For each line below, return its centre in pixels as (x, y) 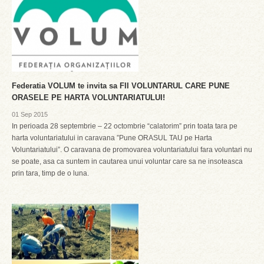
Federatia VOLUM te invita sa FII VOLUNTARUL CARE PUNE (121, 86)
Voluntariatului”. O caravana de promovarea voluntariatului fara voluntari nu (132, 150)
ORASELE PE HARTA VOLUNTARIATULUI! (88, 98)
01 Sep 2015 (30, 114)
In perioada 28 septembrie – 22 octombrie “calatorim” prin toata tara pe (125, 126)
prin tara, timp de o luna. (50, 173)
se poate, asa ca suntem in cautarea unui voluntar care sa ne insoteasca (127, 161)
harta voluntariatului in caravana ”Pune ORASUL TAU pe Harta (112, 138)
